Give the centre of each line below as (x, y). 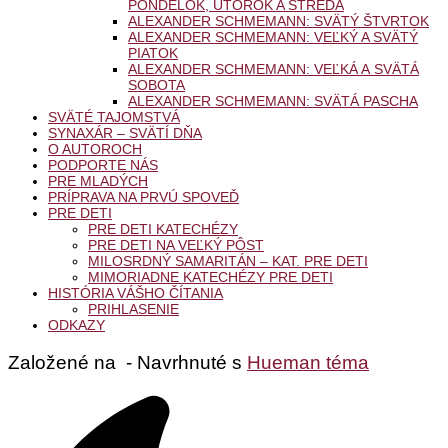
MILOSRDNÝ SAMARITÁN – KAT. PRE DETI (228, 260)
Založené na (64, 363)
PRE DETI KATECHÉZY (163, 228)
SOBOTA (156, 84)
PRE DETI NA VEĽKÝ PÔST (176, 244)
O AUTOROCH (95, 148)
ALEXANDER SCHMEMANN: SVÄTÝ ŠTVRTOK (278, 20)
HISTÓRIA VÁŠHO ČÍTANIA (135, 292)
